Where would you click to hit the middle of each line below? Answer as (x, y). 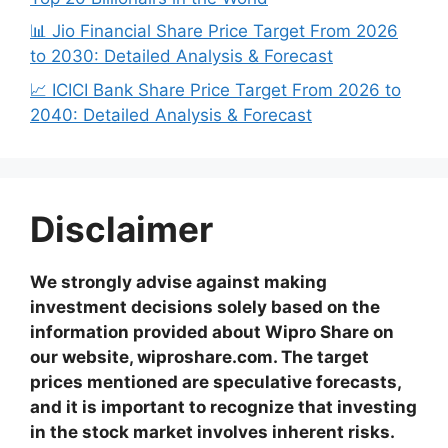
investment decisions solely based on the (205, 306)
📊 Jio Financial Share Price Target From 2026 (214, 31)
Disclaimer (121, 228)
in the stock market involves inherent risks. (212, 431)
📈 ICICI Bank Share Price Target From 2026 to (215, 89)
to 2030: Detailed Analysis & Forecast (181, 56)
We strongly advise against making (178, 281)
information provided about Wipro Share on (212, 331)
